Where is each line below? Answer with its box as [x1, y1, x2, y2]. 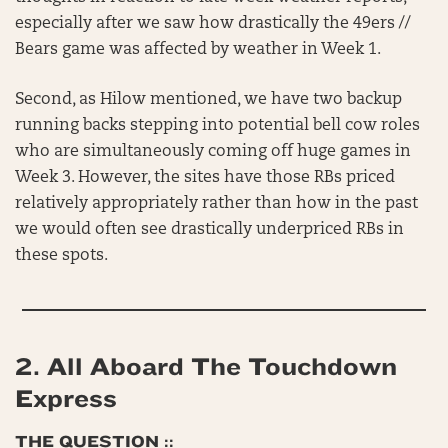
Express [15, 385, 117, 413]
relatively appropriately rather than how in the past [15, 196, 418, 212]
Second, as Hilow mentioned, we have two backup [15, 92, 402, 108]
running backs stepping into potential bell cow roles [15, 118, 420, 134]
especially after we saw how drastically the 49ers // [15, 16, 411, 32]
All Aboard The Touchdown [47, 353, 397, 381]
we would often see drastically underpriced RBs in [15, 222, 404, 238]
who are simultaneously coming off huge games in [15, 144, 411, 160]
